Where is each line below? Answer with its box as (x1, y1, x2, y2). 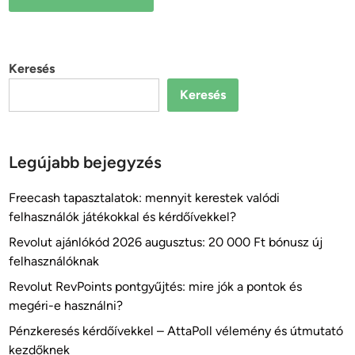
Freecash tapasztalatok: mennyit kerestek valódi (9, 189, 281, 205)
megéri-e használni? (9, 297, 124, 313)
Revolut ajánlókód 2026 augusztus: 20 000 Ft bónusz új (9, 234, 323, 250)
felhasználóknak (9, 253, 100, 269)
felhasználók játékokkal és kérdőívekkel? (9, 208, 237, 224)
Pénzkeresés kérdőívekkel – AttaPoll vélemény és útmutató (9, 323, 344, 338)
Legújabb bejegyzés (9, 151, 162, 172)
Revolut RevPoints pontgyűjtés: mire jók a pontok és (9, 278, 303, 294)
